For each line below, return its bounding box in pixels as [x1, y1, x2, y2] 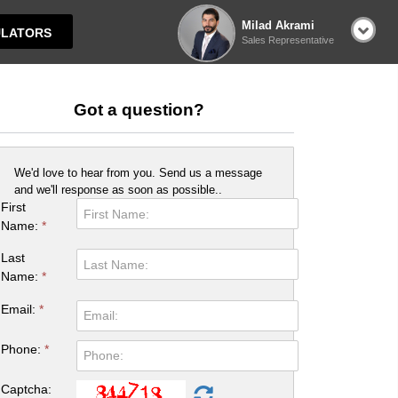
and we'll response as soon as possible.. [14, 183, 223, 197]
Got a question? [73, 99, 204, 119]
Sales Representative [242, 34, 334, 45]
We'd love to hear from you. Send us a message [14, 166, 263, 180]
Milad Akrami [242, 19, 314, 33]
